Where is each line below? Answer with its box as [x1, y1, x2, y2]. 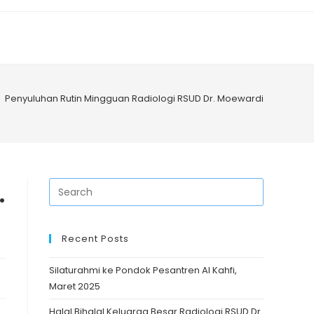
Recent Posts [62, 232, 129, 245]
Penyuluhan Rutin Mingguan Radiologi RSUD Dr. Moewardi [5, 92, 264, 105]
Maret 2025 [49, 280, 100, 293]
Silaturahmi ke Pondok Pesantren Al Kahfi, [49, 264, 237, 277]
